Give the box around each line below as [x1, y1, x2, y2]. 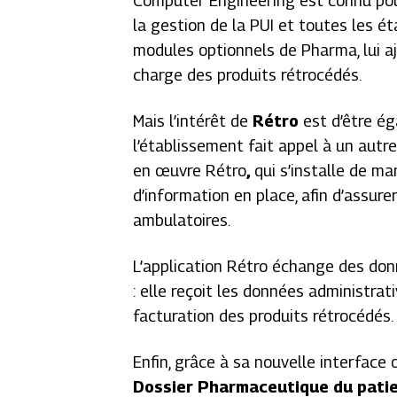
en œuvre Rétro [133, 161, 247, 180]
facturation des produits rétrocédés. [133, 307, 394, 325]
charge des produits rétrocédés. [133, 66, 362, 84]
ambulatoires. [133, 211, 231, 230]
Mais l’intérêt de [133, 112, 253, 130]
